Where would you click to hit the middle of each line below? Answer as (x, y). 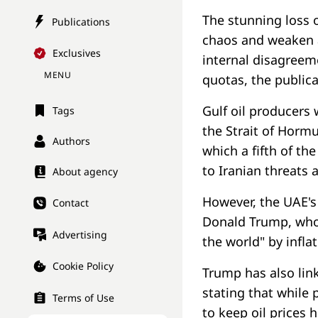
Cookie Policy (83, 266)
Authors (71, 141)
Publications (81, 21)
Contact (71, 203)
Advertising (80, 234)
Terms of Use (83, 298)
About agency (85, 172)
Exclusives (77, 53)
